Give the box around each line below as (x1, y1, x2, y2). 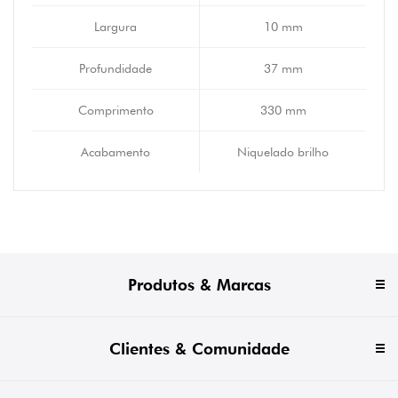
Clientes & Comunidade (108, 339, 290, 359)
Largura (94, 20, 137, 35)
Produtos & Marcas (127, 275, 271, 295)
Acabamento (81, 145, 150, 160)
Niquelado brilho (237, 145, 329, 160)
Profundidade (79, 61, 152, 76)
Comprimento (77, 103, 154, 118)
